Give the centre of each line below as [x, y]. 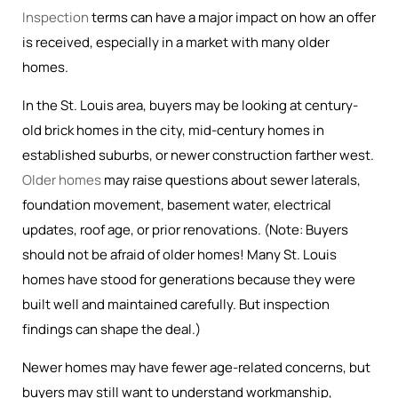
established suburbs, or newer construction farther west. [198, 155]
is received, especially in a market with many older [176, 42]
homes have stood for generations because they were [189, 279]
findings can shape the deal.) [111, 329]
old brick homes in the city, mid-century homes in [173, 130]
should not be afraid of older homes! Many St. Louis [179, 255]
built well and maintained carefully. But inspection [176, 304]
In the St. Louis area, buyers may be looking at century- [190, 105]
